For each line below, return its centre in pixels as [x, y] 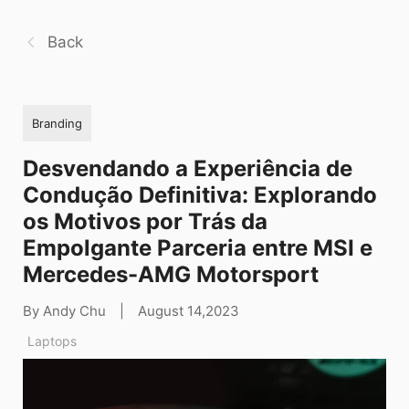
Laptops [52, 341]
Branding [57, 123]
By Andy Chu [64, 310]
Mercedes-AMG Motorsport [171, 274]
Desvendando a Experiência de [188, 168]
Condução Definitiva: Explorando [200, 194]
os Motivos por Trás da [145, 221]
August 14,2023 [189, 310]
